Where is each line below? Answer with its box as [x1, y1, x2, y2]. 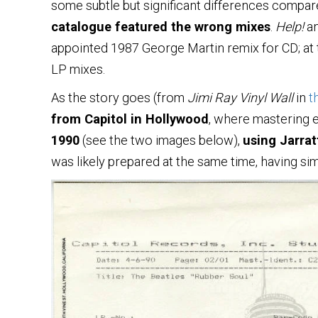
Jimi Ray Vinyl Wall [187, 89, 293, 105]
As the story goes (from [51, 89, 187, 105]
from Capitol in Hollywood [51, 111, 209, 126]
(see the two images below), [79, 132, 243, 148]
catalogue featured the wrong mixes [51, 18, 270, 34]
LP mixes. [51, 61, 105, 77]
